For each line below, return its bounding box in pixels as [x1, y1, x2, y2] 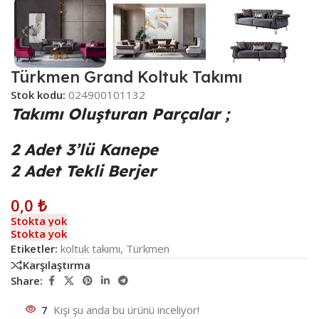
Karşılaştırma [23, 258, 90, 273]
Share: [11, 273, 43, 288]
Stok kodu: [11, 87, 68, 102]
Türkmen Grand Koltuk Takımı [11, 66, 242, 87]
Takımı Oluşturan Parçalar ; [11, 103, 229, 124]
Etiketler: [11, 241, 58, 256]
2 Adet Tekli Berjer [11, 160, 161, 181]
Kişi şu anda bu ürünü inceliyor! [53, 302, 199, 317]
